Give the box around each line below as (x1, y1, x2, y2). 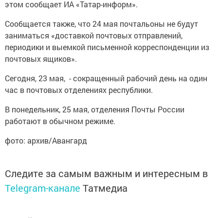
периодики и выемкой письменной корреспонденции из (5, 42, 209, 52)
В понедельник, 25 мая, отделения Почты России (5, 104, 186, 114)
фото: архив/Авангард (5, 135, 87, 145)
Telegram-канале (5, 182, 80, 194)
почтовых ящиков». (5, 54, 77, 64)
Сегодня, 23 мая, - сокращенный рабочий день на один (5, 73, 207, 83)
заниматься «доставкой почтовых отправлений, (5, 30, 182, 40)
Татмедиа (83, 182, 127, 194)
